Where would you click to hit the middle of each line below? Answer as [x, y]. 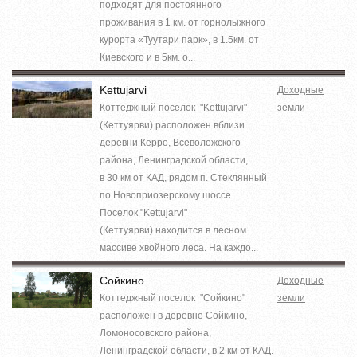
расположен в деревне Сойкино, [173, 315]
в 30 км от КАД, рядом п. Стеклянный [183, 177]
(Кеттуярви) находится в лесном [173, 230]
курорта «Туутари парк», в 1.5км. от [179, 39]
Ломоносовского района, [155, 333]
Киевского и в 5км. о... [147, 57]
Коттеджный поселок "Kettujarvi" [173, 107]
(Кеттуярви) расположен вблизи [172, 125]
